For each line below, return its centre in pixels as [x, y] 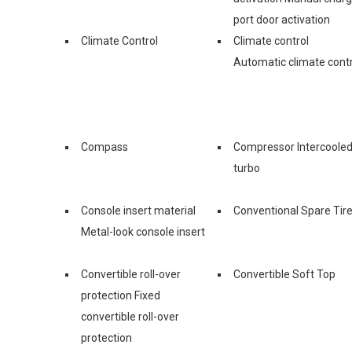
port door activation [282, 19]
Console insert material [138, 210]
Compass [104, 147]
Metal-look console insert [143, 231]
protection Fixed [121, 295]
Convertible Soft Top [284, 274]
